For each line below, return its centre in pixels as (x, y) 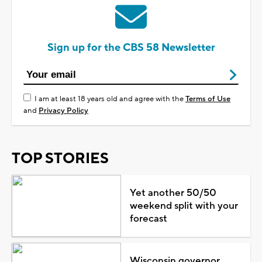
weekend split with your (184, 206)
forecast (148, 218)
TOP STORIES (60, 158)
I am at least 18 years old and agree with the (110, 99)
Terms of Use (208, 99)
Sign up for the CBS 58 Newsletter (131, 47)
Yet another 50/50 (173, 193)
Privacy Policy (63, 110)
